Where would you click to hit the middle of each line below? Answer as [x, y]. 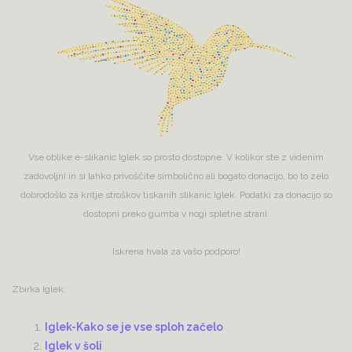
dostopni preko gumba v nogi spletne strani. [176, 214]
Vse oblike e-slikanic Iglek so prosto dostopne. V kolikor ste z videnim [176, 158]
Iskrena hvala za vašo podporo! [176, 252]
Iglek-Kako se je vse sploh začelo [134, 327]
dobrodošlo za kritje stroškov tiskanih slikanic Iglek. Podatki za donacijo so [176, 195]
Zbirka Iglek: [39, 290]
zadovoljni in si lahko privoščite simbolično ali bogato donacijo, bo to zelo [176, 176]
